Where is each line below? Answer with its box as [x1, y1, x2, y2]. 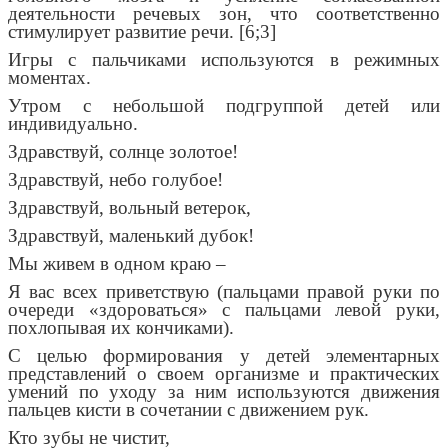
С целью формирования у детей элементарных [8, 345, 440, 367]
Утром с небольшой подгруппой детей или [8, 95, 440, 117]
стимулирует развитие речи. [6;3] [8, 21, 276, 43]
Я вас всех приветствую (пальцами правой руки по [8, 281, 440, 303]
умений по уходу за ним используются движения [8, 381, 440, 403]
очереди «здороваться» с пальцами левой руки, [8, 299, 440, 321]
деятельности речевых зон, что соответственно [8, 3, 440, 25]
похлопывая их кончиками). [8, 317, 234, 339]
